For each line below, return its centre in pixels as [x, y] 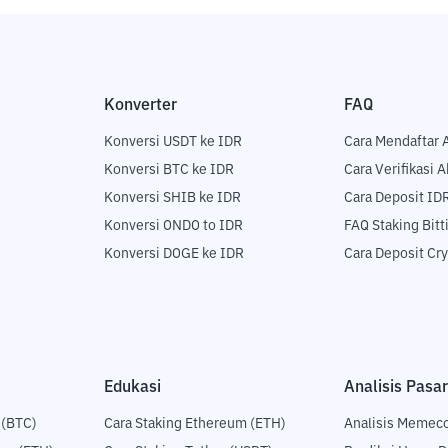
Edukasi [132, 387]
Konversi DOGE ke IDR [174, 254]
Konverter [140, 105]
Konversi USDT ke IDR [173, 142]
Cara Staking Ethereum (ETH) [195, 424]
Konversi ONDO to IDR [173, 226]
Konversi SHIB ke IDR [172, 198]
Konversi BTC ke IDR [169, 170]
